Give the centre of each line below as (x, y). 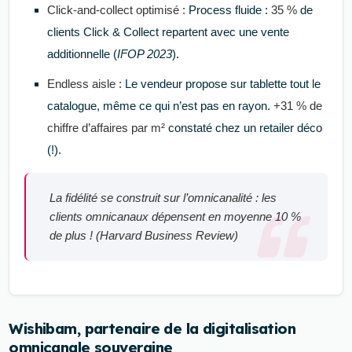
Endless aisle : (84, 83)
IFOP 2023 (144, 53)
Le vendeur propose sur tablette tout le (221, 83)
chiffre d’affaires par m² (106, 127)
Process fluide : (228, 9)
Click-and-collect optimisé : (116, 9)
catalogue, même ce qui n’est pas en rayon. (160, 105)
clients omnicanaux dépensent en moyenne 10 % (176, 216)
